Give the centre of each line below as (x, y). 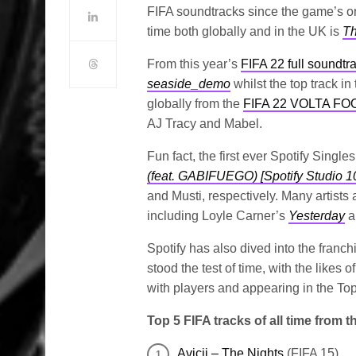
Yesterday (317, 216)
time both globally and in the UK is (245, 32)
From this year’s (194, 64)
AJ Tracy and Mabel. (205, 124)
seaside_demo (189, 84)
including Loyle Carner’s (218, 216)
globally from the (195, 104)
